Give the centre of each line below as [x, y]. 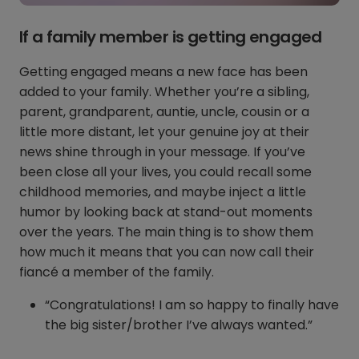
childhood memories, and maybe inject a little [163, 192]
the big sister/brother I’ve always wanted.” [179, 325]
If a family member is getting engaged [171, 37]
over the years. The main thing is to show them [166, 232]
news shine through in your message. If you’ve [162, 152]
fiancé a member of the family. [117, 272]
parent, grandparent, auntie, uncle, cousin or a [164, 112]
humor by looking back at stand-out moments [166, 212]
